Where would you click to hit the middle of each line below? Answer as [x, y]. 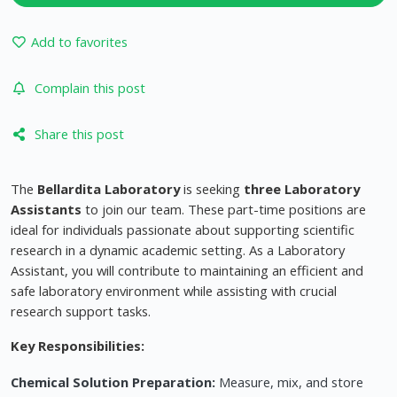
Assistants [46, 210]
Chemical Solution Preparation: [113, 382]
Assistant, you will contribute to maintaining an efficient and [187, 271]
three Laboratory [302, 189]
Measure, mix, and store [289, 382]
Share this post [79, 134]
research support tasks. [81, 311]
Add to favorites [79, 42]
